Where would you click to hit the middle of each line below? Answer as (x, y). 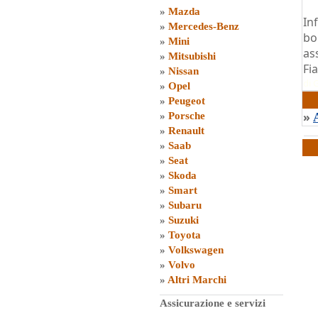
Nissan (183, 71)
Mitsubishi (192, 56)
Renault (186, 131)
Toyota (185, 235)
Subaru (185, 205)
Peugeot (187, 101)
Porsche (187, 116)
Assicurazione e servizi (213, 303)
